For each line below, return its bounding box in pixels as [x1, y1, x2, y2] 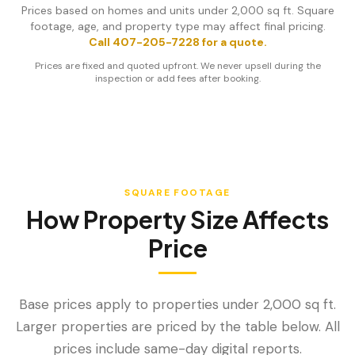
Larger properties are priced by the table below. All [15, 318, 340, 335]
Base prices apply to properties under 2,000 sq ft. [19, 296, 336, 313]
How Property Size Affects [26, 204, 329, 235]
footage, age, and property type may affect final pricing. [29, 19, 326, 33]
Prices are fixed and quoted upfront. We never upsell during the [34, 59, 321, 72]
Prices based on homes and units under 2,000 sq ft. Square [21, 3, 334, 17]
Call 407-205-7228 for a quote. [88, 35, 267, 49]
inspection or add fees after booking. [94, 72, 261, 85]
